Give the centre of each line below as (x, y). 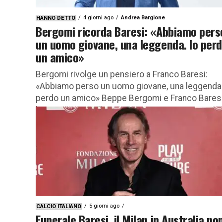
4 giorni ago (98, 17)
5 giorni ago (104, 206)
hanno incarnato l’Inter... (80, 110)
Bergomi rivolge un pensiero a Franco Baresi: (122, 74)
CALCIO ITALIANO (59, 206)
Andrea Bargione (143, 17)
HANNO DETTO (56, 18)
